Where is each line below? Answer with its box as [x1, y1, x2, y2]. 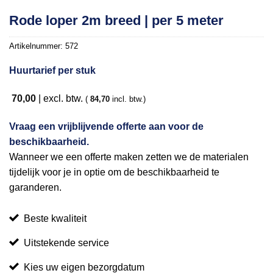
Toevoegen [215, 9, 258, 19]
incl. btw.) [110, 94, 146, 104]
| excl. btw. [36, 93, 85, 104]
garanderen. [9, 182, 62, 193]
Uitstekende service [24, 237, 109, 248]
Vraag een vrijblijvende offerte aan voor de [9, 121, 204, 132]
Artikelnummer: [9, 41, 65, 51]
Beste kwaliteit [24, 213, 87, 224]
